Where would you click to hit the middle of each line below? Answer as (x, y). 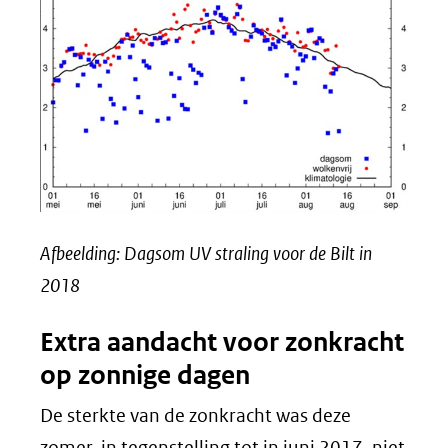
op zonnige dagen (145, 374)
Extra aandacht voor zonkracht (222, 341)
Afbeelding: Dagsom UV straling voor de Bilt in (206, 253)
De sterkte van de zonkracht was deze (195, 415)
